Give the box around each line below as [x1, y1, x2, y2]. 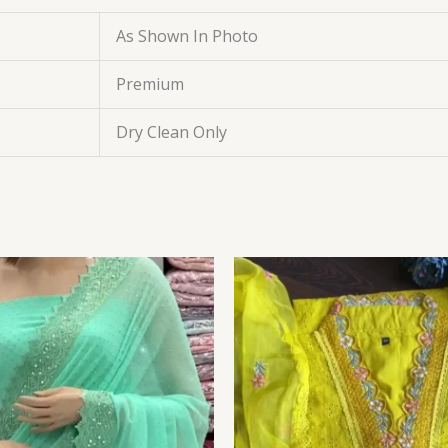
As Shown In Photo [116, 24, 258, 47]
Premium [116, 72, 184, 95]
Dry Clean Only [116, 120, 227, 143]
